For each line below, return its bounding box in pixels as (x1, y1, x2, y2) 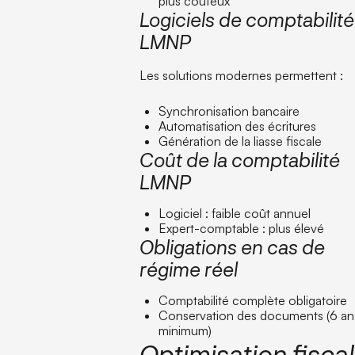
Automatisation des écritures (158, 117, 317, 134)
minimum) (158, 322, 212, 338)
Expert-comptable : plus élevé (158, 219, 325, 236)
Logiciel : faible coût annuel (158, 204, 311, 221)
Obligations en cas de (139, 235, 326, 258)
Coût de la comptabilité (139, 147, 341, 171)
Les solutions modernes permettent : (139, 67, 344, 83)
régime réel (139, 257, 239, 281)
